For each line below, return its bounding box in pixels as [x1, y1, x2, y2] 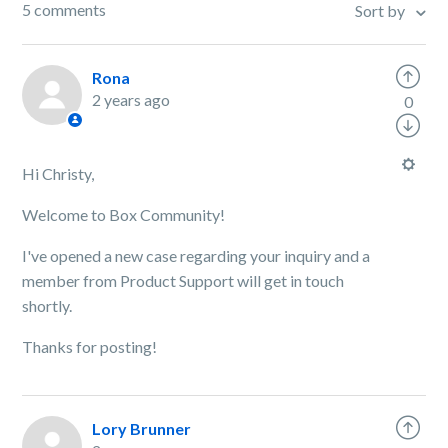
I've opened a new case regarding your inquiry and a [22, 246, 371, 265]
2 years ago [92, 90, 171, 109]
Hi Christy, [22, 164, 95, 183]
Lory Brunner [92, 419, 192, 438]
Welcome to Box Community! [22, 205, 229, 224]
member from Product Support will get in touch [22, 271, 345, 290]
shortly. [22, 296, 76, 315]
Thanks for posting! [22, 337, 158, 356]
